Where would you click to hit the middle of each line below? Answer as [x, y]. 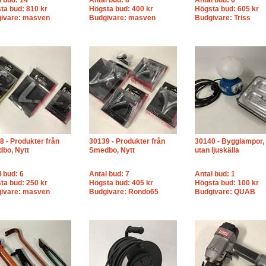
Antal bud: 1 [215, 174]
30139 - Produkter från [127, 141]
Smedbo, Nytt [112, 150]
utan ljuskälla [217, 150]
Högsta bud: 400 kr [121, 9]
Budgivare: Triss [223, 18]
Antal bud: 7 [109, 174]
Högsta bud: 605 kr [227, 9]
